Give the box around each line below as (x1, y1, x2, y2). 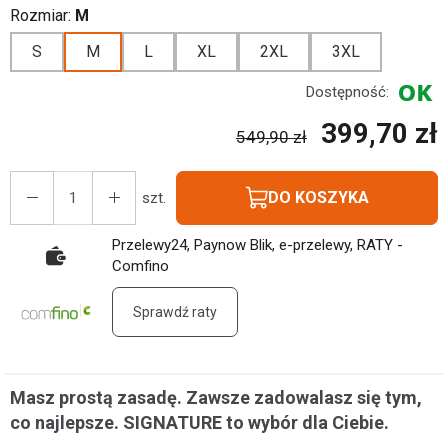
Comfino (112, 257, 169, 275)
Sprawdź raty (133, 304, 217, 320)
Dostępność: (306, 83, 389, 101)
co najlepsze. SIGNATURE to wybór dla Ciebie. (10, 412, 389, 433)
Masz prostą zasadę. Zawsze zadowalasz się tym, (10, 387, 422, 408)
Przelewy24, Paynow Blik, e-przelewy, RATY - (112, 236, 403, 254)
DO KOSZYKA (268, 188, 369, 207)
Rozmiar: (10, 6, 75, 25)
